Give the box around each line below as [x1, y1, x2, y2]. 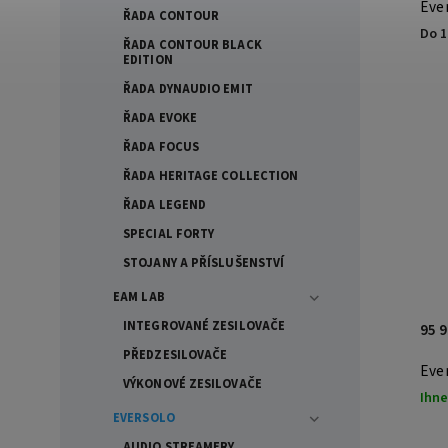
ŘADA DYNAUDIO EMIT [123, 79, 253, 98]
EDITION [123, 50, 173, 69]
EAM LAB [113, 287, 165, 306]
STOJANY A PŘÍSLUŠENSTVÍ [123, 253, 285, 272]
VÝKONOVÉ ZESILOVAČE [123, 374, 262, 393]
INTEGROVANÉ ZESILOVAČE [123, 316, 286, 335]
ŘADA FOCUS [123, 137, 199, 156]
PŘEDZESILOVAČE [123, 345, 228, 364]
